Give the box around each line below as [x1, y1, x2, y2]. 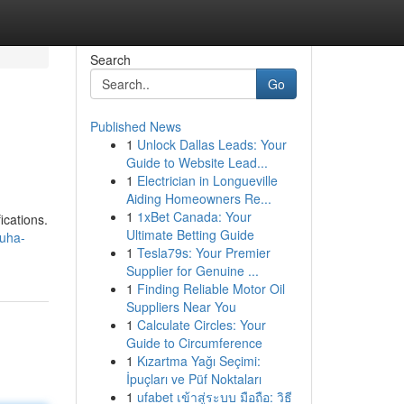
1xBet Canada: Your [136, 207, 252, 225]
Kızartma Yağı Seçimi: [136, 352, 261, 370]
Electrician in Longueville [136, 171, 278, 189]
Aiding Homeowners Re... [125, 189, 271, 207]
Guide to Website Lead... [125, 153, 268, 171]
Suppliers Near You [125, 298, 236, 316]
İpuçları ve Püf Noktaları [125, 370, 262, 388]
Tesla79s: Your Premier [136, 243, 271, 262]
